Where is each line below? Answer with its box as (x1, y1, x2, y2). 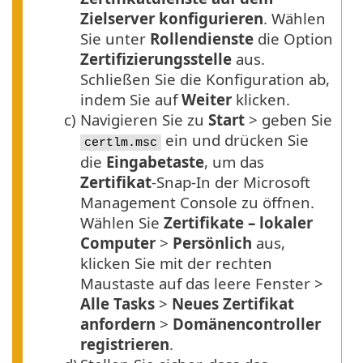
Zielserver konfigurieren (80, 8, 263, 29)
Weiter (181, 89, 232, 110)
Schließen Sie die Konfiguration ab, (80, 69, 330, 90)
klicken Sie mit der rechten (80, 253, 272, 274)
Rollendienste (150, 28, 254, 49)
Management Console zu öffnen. (80, 192, 314, 213)
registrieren (80, 334, 169, 355)
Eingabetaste (106, 152, 204, 173)
